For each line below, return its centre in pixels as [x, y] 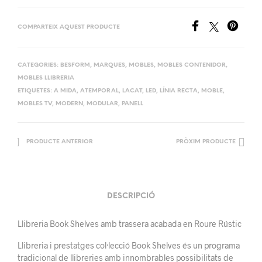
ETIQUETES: [36, 91]
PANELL [132, 104]
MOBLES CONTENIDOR [192, 65]
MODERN [69, 104]
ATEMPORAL [99, 91]
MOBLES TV [35, 104]
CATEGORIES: [39, 65]
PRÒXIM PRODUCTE [206, 142]
